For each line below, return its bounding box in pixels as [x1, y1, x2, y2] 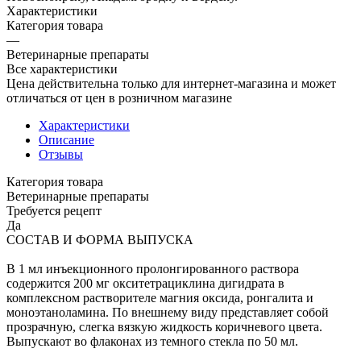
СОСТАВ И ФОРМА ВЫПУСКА [6, 232, 193, 247]
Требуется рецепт [6, 203, 102, 218]
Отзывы [39, 147, 83, 161]
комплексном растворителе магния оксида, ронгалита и [6, 290, 313, 305]
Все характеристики [6, 61, 118, 76]
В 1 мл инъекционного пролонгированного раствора [6, 261, 299, 276]
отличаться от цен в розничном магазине [6, 90, 232, 105]
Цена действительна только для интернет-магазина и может [6, 76, 336, 90]
